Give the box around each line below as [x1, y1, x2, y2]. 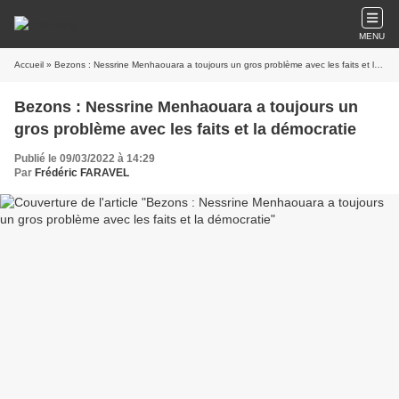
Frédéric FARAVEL [35, 167, 129, 179]
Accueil [14, 60, 44, 69]
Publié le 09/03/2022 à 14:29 [14, 152, 155, 165]
